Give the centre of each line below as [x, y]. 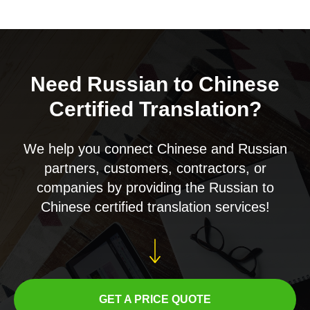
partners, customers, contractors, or [155, 168]
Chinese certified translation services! [155, 207]
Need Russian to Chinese [155, 84]
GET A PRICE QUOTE [155, 299]
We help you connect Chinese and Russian [155, 149]
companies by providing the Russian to [155, 188]
